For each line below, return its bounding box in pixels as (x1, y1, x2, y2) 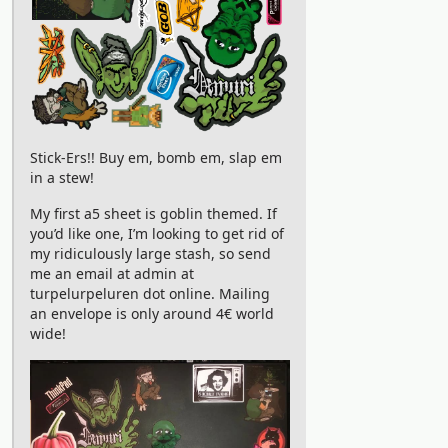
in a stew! (30, 168, 94, 188)
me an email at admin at (30, 264, 194, 284)
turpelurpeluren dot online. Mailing (30, 284, 270, 304)
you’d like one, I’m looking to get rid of (30, 224, 284, 244)
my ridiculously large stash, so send (30, 244, 271, 264)
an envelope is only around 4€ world (30, 304, 274, 324)
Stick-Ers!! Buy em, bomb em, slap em (30, 148, 282, 168)
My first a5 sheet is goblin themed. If (30, 204, 277, 224)
